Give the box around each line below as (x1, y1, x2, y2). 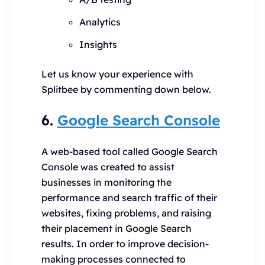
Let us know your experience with (41, 67, 193, 80)
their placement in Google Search (41, 222, 192, 234)
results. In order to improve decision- (41, 237, 209, 250)
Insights (79, 38, 117, 50)
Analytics (79, 15, 121, 28)
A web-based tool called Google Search (41, 145, 218, 157)
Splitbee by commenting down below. (41, 83, 211, 95)
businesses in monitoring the (41, 176, 172, 188)
